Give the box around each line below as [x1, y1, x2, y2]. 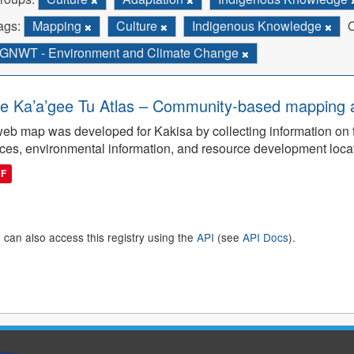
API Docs [243, 229, 288, 245]
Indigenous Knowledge [192, 17, 325, 35]
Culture [116, 17, 160, 35]
